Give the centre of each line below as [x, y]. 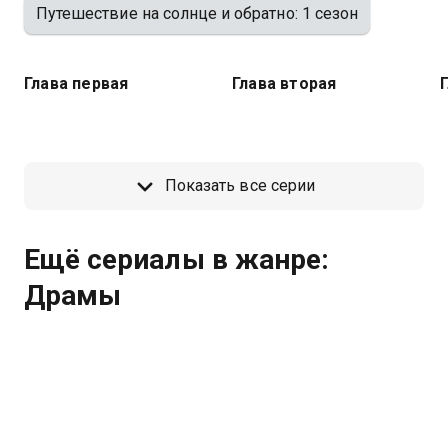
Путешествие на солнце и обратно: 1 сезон [197, 13]
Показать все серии [240, 185]
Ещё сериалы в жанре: [176, 259]
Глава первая [76, 83]
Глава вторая [284, 83]
